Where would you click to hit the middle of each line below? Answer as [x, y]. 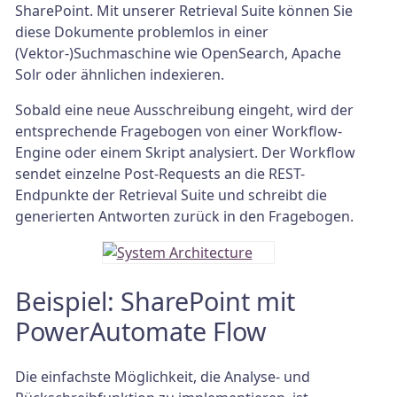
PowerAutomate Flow [141, 331]
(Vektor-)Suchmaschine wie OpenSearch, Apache [178, 54]
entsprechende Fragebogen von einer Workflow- [179, 132]
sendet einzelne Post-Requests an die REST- [160, 174]
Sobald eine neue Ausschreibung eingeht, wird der [184, 110]
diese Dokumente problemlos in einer [142, 32]
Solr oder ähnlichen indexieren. [120, 75]
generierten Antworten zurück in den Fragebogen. [184, 217]
